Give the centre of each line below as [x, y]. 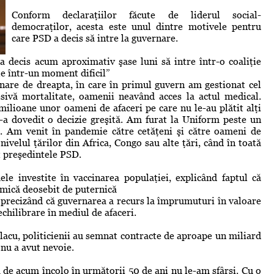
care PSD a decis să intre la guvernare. [95, 38]
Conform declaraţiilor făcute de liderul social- [136, 15]
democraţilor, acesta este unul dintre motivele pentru [136, 26]
